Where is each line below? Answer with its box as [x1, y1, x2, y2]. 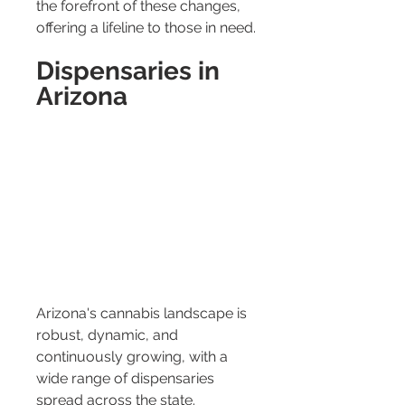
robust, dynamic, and [36, 325, 182, 344]
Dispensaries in [36, 56, 226, 87]
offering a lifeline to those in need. [36, 19, 256, 37]
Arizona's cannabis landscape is [36, 304, 250, 322]
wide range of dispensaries [36, 369, 218, 387]
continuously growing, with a [36, 347, 231, 365]
